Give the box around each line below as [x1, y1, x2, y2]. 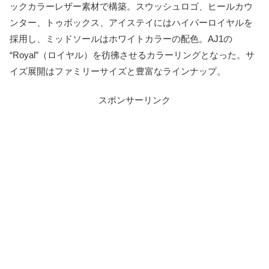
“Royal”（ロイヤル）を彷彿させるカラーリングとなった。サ [10, 50, 255, 61]
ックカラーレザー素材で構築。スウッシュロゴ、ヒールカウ [10, 1, 253, 12]
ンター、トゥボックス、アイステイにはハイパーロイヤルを [10, 17, 253, 28]
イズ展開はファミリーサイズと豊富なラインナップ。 [10, 66, 226, 77]
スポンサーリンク [98, 95, 171, 106]
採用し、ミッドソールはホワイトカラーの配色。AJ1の [10, 34, 232, 44]
